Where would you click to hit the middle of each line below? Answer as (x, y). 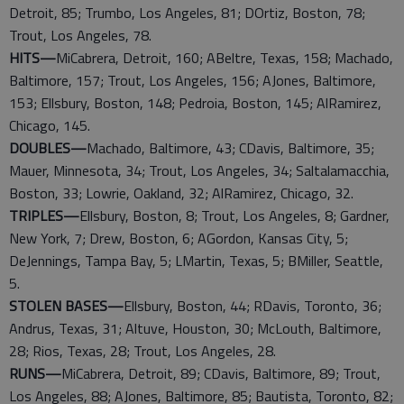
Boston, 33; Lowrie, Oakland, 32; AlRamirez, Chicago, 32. (181, 193)
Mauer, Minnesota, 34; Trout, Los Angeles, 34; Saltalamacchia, (199, 170)
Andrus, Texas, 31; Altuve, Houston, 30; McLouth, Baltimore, (195, 328)
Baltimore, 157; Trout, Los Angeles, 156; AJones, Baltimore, (193, 80)
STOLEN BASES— (66, 306)
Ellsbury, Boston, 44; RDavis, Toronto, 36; (252, 306)
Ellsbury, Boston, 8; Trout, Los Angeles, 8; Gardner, (234, 216)
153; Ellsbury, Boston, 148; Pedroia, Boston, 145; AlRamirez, (195, 103)
